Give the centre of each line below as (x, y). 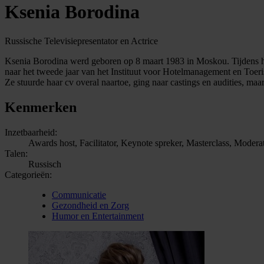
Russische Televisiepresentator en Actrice (81, 41)
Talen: (16, 153)
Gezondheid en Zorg (90, 205)
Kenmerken (41, 107)
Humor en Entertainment (98, 216)
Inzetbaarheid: (31, 132)
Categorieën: (28, 174)
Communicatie (79, 194)
